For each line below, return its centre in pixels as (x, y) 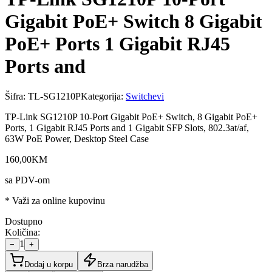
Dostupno (24, 221)
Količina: (22, 232)
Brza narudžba (123, 264)
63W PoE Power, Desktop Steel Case (77, 138)
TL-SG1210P (54, 96)
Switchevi (145, 96)
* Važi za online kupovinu (55, 200)
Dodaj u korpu (49, 264)
